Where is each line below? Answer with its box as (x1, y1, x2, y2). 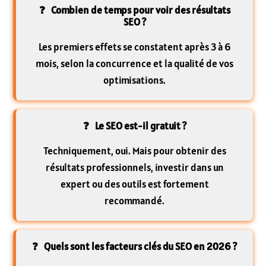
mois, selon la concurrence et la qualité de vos (36, 56, 233, 70)
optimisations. (103, 73, 166, 87)
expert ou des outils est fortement (60, 177, 209, 191)
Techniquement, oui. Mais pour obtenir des (43, 144, 226, 157)
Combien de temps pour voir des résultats (50, 3, 230, 17)
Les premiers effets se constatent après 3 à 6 (38, 40, 231, 53)
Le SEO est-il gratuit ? (94, 119, 186, 132)
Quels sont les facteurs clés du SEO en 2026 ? (44, 239, 237, 253)
